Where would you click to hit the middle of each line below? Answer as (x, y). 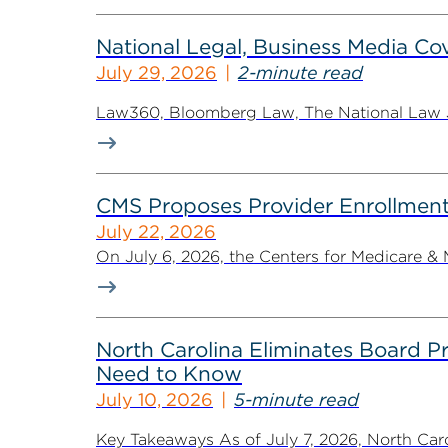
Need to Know (169, 373)
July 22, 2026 (156, 231)
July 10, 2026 (154, 399)
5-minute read (296, 399)
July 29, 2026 (156, 72)
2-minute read (300, 72)
